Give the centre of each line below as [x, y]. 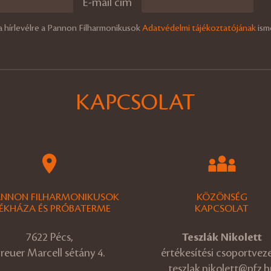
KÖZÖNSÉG [222, 197]
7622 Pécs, [49, 237]
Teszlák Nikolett [222, 237]
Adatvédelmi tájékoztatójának [199, 28]
